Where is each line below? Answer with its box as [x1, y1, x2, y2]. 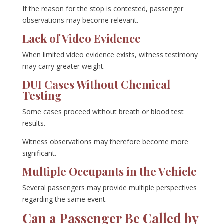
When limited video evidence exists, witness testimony [22, 50, 198, 60]
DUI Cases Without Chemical [22, 77, 170, 92]
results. [22, 118, 45, 128]
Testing [22, 88, 62, 103]
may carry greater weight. [22, 61, 105, 71]
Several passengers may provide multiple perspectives [22, 183, 197, 193]
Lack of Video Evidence [22, 31, 141, 46]
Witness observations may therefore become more [22, 137, 188, 147]
